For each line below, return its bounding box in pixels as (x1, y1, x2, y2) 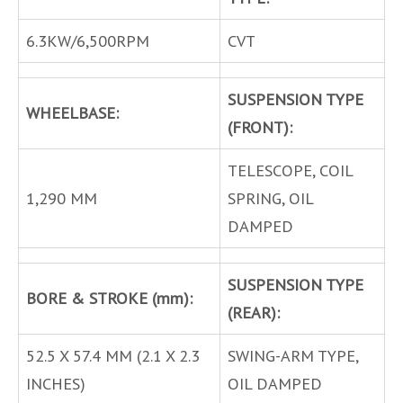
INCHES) (26, 372, 85, 395)
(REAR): (228, 301, 280, 324)
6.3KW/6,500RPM (26, 30, 149, 52)
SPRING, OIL (228, 187, 314, 210)
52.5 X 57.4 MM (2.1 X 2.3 (26, 345, 200, 367)
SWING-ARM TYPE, (228, 345, 359, 367)
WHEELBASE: (26, 102, 119, 124)
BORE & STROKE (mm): (26, 287, 193, 309)
